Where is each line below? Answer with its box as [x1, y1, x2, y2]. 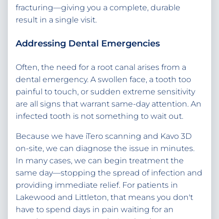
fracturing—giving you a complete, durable [16, 3, 180, 13]
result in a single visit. [16, 15, 97, 25]
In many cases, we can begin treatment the [16, 156, 184, 166]
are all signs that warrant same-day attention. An [16, 99, 201, 109]
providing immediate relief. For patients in [16, 180, 178, 190]
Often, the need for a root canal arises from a [16, 63, 186, 72]
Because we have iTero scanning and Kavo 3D [16, 131, 192, 141]
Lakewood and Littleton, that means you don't [16, 193, 193, 202]
